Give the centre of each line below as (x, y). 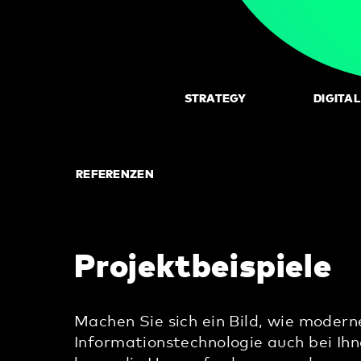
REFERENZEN (115, 175)
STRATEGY (215, 99)
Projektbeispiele (203, 267)
